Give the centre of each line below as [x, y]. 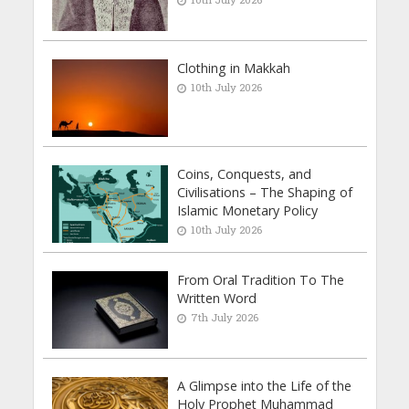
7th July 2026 [225, 317]
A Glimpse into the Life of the [265, 385]
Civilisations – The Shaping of [265, 192]
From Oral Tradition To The [261, 279]
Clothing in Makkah [234, 68]
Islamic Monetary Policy [248, 210]
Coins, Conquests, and [245, 173]
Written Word [217, 298]
